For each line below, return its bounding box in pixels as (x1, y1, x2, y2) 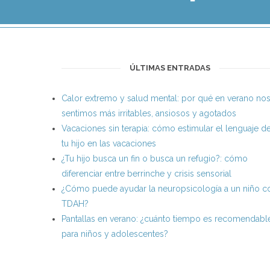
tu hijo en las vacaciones (61, 138, 156, 148)
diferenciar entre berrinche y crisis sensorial (61, 168, 231, 178)
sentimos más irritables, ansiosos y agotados (61, 108, 236, 118)
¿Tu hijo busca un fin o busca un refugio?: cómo (61, 153, 248, 163)
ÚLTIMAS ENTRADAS (130, 63, 210, 72)
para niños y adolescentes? (61, 228, 168, 239)
